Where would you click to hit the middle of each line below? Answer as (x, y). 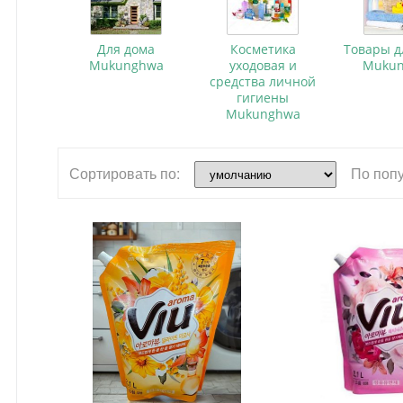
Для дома (126, 49)
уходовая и (263, 65)
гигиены (263, 97)
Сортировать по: (125, 173)
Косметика (263, 49)
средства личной (263, 81)
